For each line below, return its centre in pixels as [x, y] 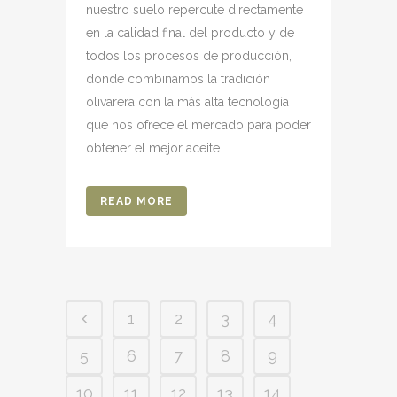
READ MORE [136, 202]
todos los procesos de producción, [189, 56]
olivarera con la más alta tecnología [187, 102]
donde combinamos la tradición [178, 79]
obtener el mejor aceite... [157, 148]
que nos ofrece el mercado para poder [198, 125]
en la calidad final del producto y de [190, 33]
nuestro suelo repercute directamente [195, 10]
